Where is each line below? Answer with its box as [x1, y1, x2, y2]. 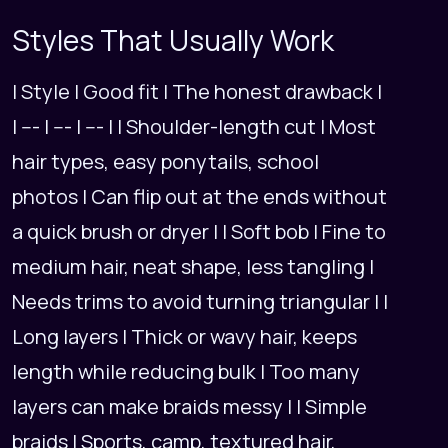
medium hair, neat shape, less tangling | [12, 253, 374, 281]
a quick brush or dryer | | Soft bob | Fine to [12, 218, 386, 246]
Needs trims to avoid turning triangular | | [12, 288, 388, 316]
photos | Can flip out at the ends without [12, 183, 387, 211]
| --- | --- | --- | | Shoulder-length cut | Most [12, 113, 376, 141]
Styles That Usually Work [12, 21, 334, 60]
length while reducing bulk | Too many [12, 358, 360, 386]
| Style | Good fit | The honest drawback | [12, 78, 382, 106]
